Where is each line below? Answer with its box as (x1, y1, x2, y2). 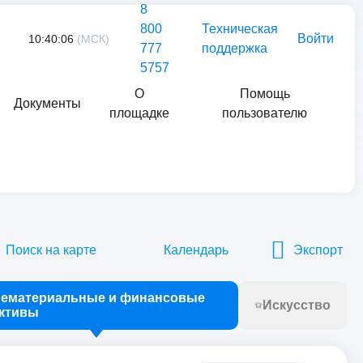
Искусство (263, 298, 331, 312)
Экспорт (293, 242, 343, 257)
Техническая (202, 22, 278, 36)
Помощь (239, 87, 290, 100)
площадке (109, 106, 169, 120)
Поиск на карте (6, 242, 96, 257)
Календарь (164, 242, 228, 257)
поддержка (202, 41, 267, 55)
